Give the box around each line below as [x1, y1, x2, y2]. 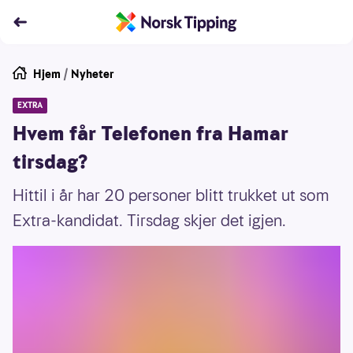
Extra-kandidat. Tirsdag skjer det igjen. [13, 210, 286, 232]
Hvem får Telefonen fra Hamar [13, 121, 288, 147]
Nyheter [71, 66, 114, 82]
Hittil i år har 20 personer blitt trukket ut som [13, 184, 329, 206]
